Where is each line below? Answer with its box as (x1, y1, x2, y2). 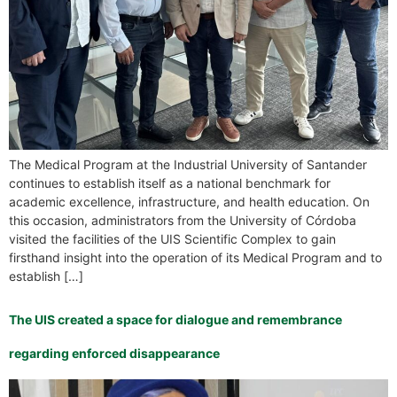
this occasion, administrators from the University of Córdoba (9, 213, 356, 229)
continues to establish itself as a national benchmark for (9, 175, 331, 191)
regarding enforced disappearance (9, 346, 220, 362)
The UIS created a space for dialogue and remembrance (9, 312, 342, 328)
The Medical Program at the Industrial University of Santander (9, 157, 367, 173)
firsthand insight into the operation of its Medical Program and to (9, 250, 382, 266)
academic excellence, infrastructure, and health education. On (9, 194, 370, 210)
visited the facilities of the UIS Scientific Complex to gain (9, 231, 336, 247)
